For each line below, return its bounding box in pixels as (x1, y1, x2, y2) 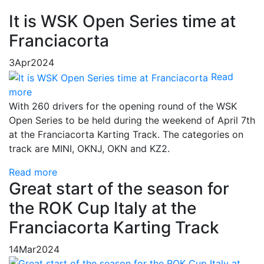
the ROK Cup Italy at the (9, 197, 196, 218)
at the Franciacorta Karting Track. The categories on (9, 128, 243, 140)
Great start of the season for (9, 178, 229, 199)
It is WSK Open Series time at (9, 11, 236, 31)
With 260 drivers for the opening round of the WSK (9, 100, 237, 112)
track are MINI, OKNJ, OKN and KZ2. (9, 142, 170, 154)
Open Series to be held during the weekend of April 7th (9, 114, 255, 126)
